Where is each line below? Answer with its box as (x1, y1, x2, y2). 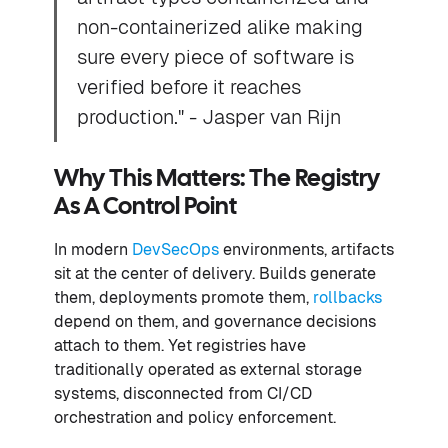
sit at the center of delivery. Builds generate (54, 263, 376, 283)
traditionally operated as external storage (54, 359, 362, 379)
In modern (54, 239, 132, 259)
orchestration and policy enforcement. (54, 407, 336, 427)
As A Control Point (54, 195, 237, 219)
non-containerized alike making (77, 15, 363, 38)
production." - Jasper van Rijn (77, 105, 341, 128)
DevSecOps (132, 239, 219, 259)
